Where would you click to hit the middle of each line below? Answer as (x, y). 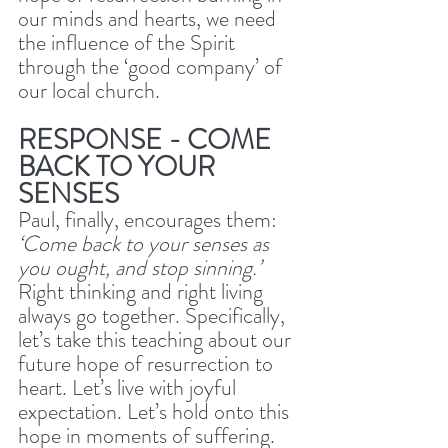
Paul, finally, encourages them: (150, 219)
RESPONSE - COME (147, 139)
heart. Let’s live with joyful (129, 387)
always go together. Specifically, (154, 315)
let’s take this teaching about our (157, 339)
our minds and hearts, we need (149, 18)
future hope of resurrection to (148, 363)
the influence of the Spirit (129, 42)
